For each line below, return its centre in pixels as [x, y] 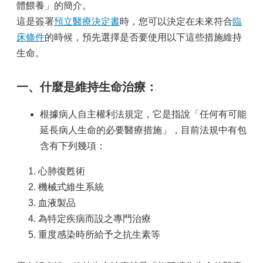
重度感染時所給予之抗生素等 [99, 235]
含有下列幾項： [73, 146]
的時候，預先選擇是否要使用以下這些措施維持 [143, 37]
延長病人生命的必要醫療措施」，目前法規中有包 [143, 130]
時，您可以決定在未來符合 [176, 21]
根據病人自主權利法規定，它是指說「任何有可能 [143, 114]
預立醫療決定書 [87, 21]
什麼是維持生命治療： [99, 87]
